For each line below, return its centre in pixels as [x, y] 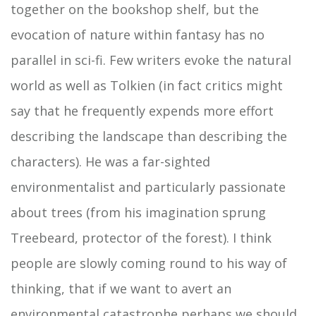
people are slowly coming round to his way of [149, 263]
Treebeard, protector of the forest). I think [141, 238]
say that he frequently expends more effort [142, 111]
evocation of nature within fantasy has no [138, 35]
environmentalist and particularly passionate [148, 187]
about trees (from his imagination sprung [138, 212]
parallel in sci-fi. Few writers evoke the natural [151, 60]
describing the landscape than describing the [149, 136]
